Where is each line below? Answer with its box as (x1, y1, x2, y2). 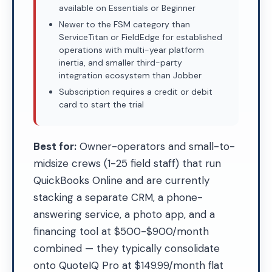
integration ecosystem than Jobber (59, 70, 202, 81)
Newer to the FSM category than (59, 19, 190, 30)
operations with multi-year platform (59, 44, 204, 55)
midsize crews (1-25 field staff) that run (33, 157, 221, 170)
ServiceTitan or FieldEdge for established (59, 32, 222, 42)
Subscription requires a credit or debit (59, 86, 212, 97)
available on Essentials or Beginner (59, 2, 195, 13)
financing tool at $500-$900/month (33, 225, 209, 238)
